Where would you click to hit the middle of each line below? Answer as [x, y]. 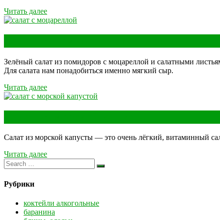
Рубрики [19, 184]
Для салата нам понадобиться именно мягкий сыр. [89, 70]
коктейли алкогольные [61, 203]
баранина [39, 212]
